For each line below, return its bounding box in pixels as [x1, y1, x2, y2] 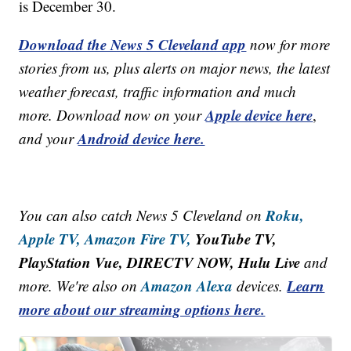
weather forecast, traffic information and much [19, 81, 297, 102]
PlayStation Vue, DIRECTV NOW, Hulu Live [19, 251, 301, 273]
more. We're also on [19, 276, 142, 296]
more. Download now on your [19, 105, 206, 125]
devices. [237, 276, 288, 296]
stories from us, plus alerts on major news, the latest [19, 58, 331, 78]
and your [19, 128, 78, 149]
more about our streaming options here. [19, 299, 266, 320]
